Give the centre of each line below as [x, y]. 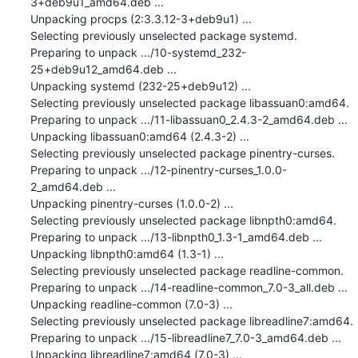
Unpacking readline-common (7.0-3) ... [131, 304]
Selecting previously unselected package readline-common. [187, 270]
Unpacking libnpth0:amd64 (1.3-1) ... [127, 253]
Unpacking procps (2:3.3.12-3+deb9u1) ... [141, 18]
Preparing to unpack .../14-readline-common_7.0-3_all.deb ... [189, 287]
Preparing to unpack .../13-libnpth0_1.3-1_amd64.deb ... [176, 237]
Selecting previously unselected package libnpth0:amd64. [183, 220]
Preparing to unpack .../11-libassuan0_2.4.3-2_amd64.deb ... [189, 119]
